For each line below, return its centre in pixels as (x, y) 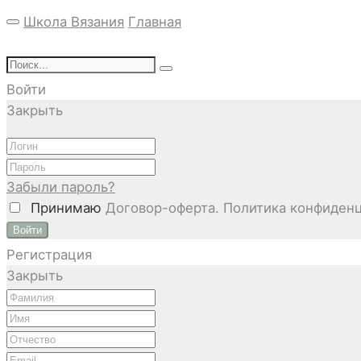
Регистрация (49, 254)
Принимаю (64, 207)
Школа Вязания (74, 22)
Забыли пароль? (61, 187)
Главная (155, 22)
